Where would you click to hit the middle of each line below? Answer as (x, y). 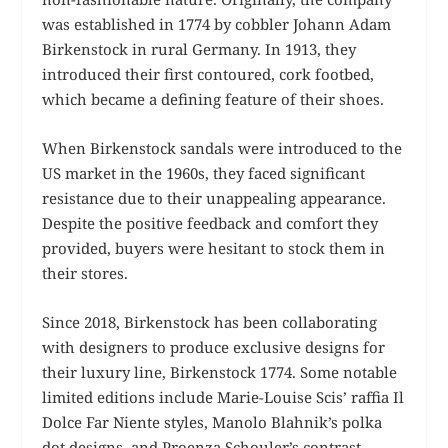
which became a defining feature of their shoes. (213, 99)
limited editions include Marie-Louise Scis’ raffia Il (223, 397)
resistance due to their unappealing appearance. (214, 198)
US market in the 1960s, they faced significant (204, 173)
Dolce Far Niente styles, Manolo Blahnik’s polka (212, 422)
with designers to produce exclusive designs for (214, 347)
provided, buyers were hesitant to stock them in (214, 248)
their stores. (85, 273)
